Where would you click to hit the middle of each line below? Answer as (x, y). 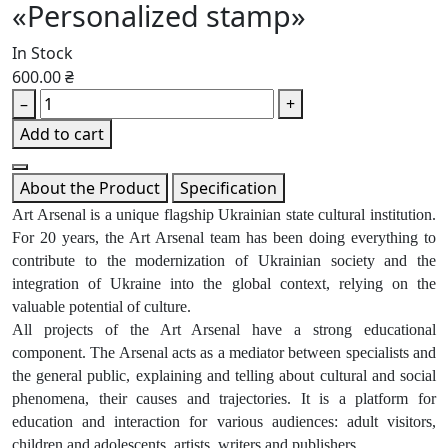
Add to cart (62, 134)
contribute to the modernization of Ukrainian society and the (224, 261)
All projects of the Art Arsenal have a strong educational (224, 330)
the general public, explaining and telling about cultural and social (224, 376)
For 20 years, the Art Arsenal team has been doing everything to (224, 238)
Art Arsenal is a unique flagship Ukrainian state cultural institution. (224, 215)
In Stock (42, 53)
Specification (228, 188)
